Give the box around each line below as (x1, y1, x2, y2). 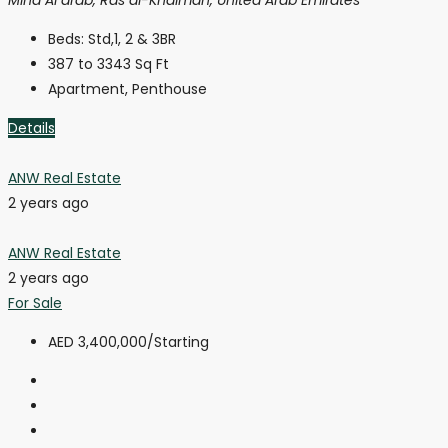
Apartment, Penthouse (48, 78, 207, 99)
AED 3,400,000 (48, 331, 147, 352)
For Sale (8, 292, 62, 313)
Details (8, 117, 55, 138)
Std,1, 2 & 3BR (88, 28, 176, 49)
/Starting (147, 331, 209, 352)
